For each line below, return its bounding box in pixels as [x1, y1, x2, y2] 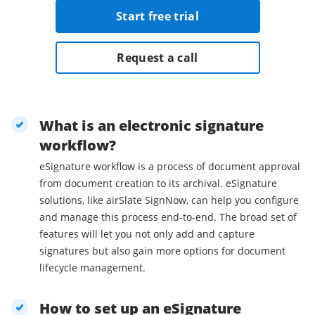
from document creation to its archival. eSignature [39, 176, 277, 191]
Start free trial [116, 8, 199, 25]
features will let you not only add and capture [39, 227, 255, 241]
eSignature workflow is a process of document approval [39, 160, 300, 174]
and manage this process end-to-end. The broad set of [39, 210, 297, 224]
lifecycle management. [39, 261, 146, 275]
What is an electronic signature [39, 116, 264, 136]
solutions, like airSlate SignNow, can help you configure [39, 193, 299, 207]
